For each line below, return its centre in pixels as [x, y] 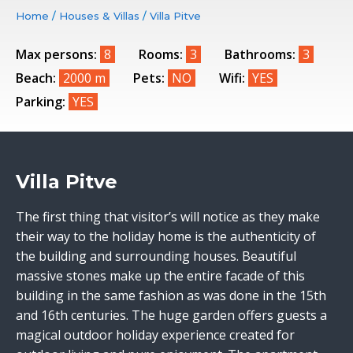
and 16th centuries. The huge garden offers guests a [171, 315]
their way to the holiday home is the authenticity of [166, 236]
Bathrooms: [260, 54]
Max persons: [56, 54]
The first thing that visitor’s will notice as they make [168, 217]
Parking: [41, 102]
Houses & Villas [99, 16]
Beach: [36, 78]
